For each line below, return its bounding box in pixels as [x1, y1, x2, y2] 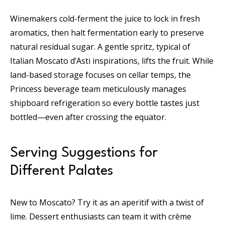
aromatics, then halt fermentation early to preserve [10, 27, 204, 38]
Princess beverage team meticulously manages [10, 83, 186, 94]
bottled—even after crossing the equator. [10, 111, 166, 123]
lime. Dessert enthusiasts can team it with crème [10, 210, 191, 222]
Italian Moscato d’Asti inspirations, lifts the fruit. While [10, 55, 213, 66]
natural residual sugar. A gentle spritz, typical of [10, 41, 190, 52]
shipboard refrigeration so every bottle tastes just [10, 97, 199, 108]
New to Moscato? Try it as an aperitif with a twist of [10, 196, 204, 208]
